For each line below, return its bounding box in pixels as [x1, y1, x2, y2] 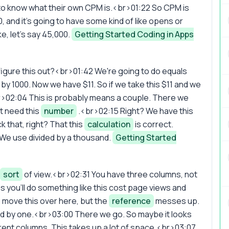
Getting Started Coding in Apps [75, 28, 194, 40]
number [44, 105, 74, 117]
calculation [87, 118, 130, 130]
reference [112, 195, 151, 207]
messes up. [154, 195, 199, 207]
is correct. [133, 118, 173, 130]
